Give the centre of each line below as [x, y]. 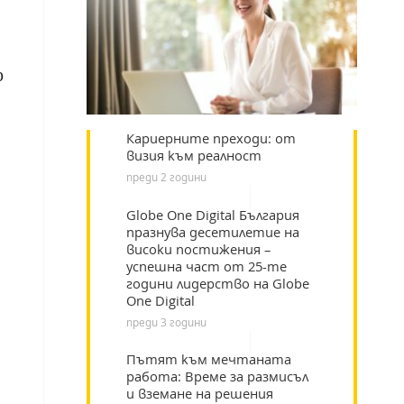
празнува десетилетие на [213, 232]
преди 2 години [167, 178]
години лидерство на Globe [218, 283]
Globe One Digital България [213, 215]
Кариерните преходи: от [211, 139]
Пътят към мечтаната [209, 360]
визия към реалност [194, 156]
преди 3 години [167, 322]
